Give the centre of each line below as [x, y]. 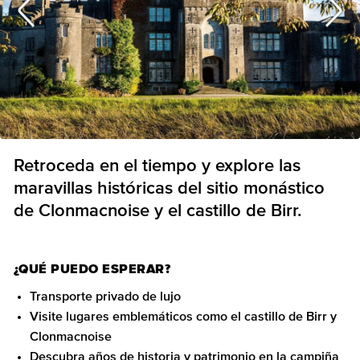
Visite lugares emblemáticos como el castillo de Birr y [183, 317]
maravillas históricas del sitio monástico [169, 189]
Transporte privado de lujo [105, 297]
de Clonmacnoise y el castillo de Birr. [157, 211]
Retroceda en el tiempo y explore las [157, 166]
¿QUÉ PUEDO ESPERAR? [92, 269]
